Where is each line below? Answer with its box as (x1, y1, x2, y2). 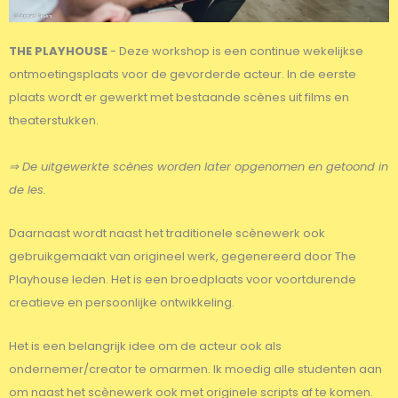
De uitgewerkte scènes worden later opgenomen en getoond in (22, 158, 388, 176)
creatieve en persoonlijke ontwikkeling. (9, 293, 237, 311)
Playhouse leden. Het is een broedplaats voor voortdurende (9, 270, 356, 288)
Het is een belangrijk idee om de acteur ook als (9, 337, 282, 354)
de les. (9, 181, 46, 199)
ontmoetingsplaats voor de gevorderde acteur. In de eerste (9, 66, 356, 84)
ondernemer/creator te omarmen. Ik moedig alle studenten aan (9, 360, 382, 378)
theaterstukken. (9, 112, 99, 130)
